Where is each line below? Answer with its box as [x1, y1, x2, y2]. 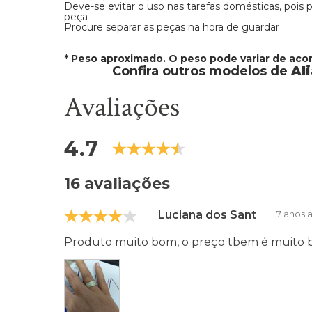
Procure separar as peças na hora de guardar [64, 21, 279, 33]
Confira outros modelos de [111, 63, 291, 79]
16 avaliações [64, 174, 170, 193]
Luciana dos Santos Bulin [158, 208, 301, 221]
